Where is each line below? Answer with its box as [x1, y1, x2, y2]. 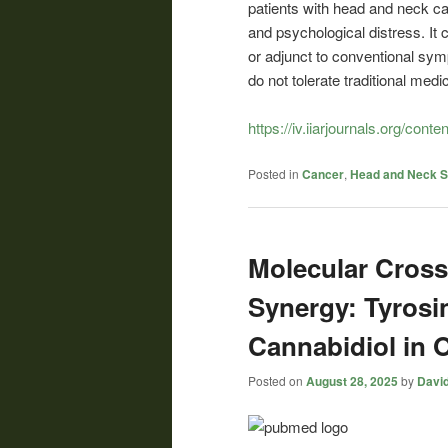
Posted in [248, 164, 299, 182]
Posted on [248, 372, 306, 390]
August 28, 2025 [306, 372, 398, 391]
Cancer [302, 164, 344, 183]
